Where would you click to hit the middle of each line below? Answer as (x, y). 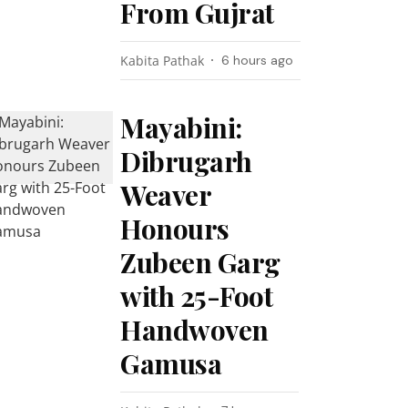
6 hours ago (258, 60)
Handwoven (194, 330)
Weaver (166, 195)
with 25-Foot (197, 296)
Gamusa (171, 363)
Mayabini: (181, 127)
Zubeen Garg (200, 262)
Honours (175, 229)
